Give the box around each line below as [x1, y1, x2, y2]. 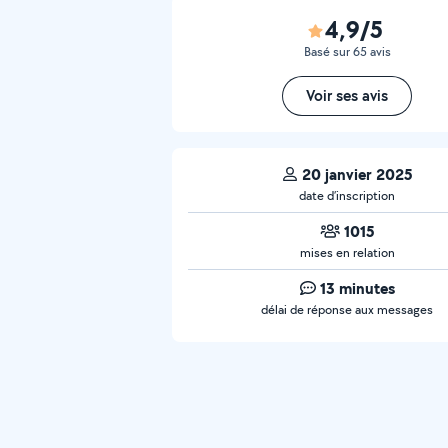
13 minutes [319, 277, 395, 299]
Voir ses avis [306, 85, 388, 106]
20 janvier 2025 [301, 163, 413, 185]
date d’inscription [299, 187, 395, 204]
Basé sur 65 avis [303, 43, 391, 60]
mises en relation [299, 244, 395, 261]
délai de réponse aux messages [261, 301, 433, 318]
